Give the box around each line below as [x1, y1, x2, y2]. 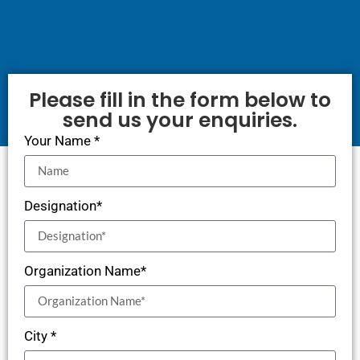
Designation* [24, 197, 102, 214]
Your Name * [24, 132, 100, 149]
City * [24, 327, 56, 344]
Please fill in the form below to [29, 85, 331, 114]
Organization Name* [24, 262, 146, 279]
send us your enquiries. [63, 105, 297, 134]
